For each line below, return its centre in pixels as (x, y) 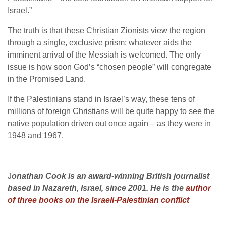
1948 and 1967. (36, 136)
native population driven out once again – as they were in (109, 124)
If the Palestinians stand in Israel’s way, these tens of (101, 99)
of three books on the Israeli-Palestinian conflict (98, 200)
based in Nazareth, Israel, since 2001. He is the (97, 188)
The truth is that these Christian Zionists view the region (106, 31)
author (198, 188)
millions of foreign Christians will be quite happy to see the (111, 111)
